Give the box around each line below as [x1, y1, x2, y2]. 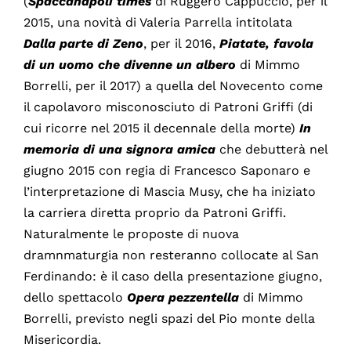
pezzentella [168, 290, 239, 306]
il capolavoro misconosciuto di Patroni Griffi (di [23, 100, 313, 115]
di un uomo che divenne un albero [23, 57, 240, 73]
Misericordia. [23, 332, 101, 348]
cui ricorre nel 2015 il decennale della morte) [23, 121, 299, 136]
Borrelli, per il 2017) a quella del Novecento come [23, 78, 323, 94]
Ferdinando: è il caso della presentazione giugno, [23, 269, 322, 284]
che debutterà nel [219, 142, 327, 157]
